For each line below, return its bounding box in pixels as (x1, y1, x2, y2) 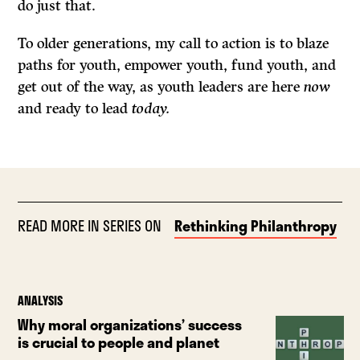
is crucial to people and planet (18, 331, 220, 354)
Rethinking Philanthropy (174, 215, 337, 238)
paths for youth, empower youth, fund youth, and (18, 56, 337, 75)
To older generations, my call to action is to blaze (18, 35, 329, 53)
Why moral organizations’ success (18, 313, 243, 337)
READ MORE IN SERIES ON (18, 215, 162, 238)
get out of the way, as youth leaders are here (18, 78, 305, 96)
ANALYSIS (18, 291, 63, 311)
